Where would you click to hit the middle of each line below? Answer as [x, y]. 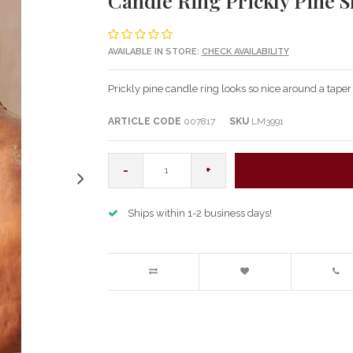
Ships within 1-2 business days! [199, 213]
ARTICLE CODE [144, 121]
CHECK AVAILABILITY [245, 51]
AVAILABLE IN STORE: [154, 51]
